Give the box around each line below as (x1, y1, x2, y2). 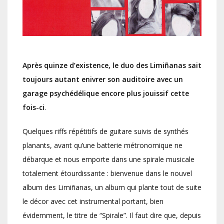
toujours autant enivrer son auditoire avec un (22, 74, 183, 84)
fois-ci (22, 102, 44, 112)
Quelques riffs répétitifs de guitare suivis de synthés (22, 126, 188, 136)
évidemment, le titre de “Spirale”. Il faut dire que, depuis (22, 210, 201, 220)
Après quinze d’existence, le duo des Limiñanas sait (22, 60, 201, 70)
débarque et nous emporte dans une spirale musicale (22, 154, 194, 164)
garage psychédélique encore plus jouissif (22, 88, 170, 98)
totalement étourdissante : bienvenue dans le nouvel (22, 168, 192, 178)
